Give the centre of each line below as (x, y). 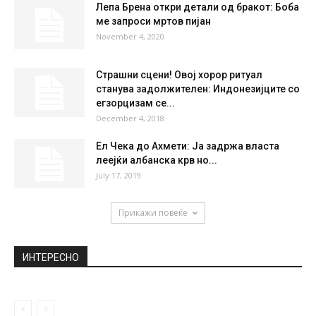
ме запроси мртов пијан (153, 21)
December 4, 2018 (130, 118)
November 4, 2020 (130, 36)
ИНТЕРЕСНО (51, 257)
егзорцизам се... (135, 103)
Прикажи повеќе (153, 212)
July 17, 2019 (119, 175)
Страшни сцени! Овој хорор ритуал (179, 74)
